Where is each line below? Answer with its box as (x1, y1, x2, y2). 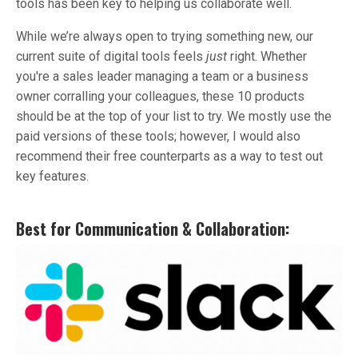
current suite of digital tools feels (16, 48, 206, 64)
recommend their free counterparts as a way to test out (16, 148, 323, 164)
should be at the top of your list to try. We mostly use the (16, 108, 332, 124)
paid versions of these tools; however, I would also (16, 128, 300, 144)
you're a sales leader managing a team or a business (16, 68, 308, 84)
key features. (16, 168, 89, 184)
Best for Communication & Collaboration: (16, 216, 289, 241)
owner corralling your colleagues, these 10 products (16, 88, 304, 104)
